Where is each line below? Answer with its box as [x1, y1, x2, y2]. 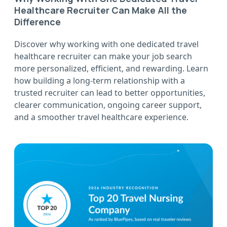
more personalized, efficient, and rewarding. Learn [14, 63, 208, 74]
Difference [14, 16, 61, 28]
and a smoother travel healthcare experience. [14, 111, 188, 123]
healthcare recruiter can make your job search [14, 51, 192, 62]
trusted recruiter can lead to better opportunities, [14, 87, 205, 99]
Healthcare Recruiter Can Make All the [14, 4, 187, 17]
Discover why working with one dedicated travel [14, 39, 199, 50]
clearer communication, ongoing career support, [14, 99, 202, 111]
